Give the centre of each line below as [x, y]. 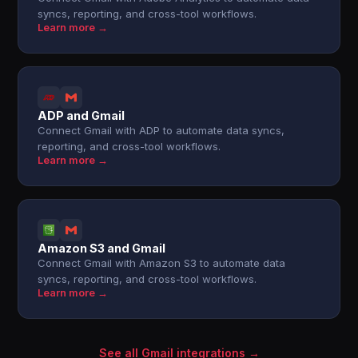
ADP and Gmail [82, 115]
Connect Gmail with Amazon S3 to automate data [162, 263]
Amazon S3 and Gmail [102, 248]
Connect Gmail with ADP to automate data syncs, [161, 130]
